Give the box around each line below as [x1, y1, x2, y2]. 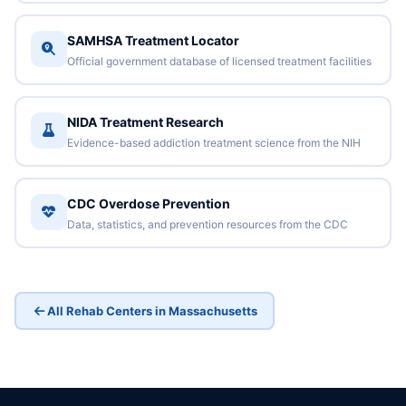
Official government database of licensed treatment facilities [66, 53, 372, 68]
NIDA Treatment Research [66, 113, 224, 130]
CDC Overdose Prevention [66, 195, 230, 211]
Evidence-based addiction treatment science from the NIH [66, 135, 361, 150]
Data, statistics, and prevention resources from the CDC [66, 217, 348, 231]
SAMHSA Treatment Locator [66, 32, 239, 48]
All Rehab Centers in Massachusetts [46, 303, 257, 318]
